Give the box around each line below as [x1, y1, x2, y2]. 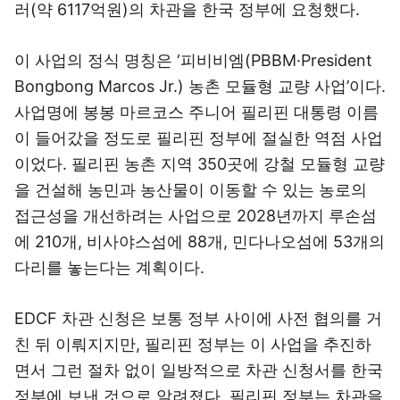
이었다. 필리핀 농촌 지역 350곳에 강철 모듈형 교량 [14, 154, 385, 173]
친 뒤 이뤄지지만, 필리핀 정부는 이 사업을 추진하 [14, 335, 371, 354]
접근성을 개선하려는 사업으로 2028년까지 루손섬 [14, 206, 377, 225]
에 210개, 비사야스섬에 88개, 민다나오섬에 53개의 [14, 232, 385, 251]
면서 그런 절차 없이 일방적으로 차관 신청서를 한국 [14, 361, 383, 379]
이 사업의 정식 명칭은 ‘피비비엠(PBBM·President [14, 51, 372, 70]
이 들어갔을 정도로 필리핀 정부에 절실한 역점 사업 [14, 129, 383, 147]
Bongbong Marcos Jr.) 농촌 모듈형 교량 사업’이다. [14, 77, 386, 96]
